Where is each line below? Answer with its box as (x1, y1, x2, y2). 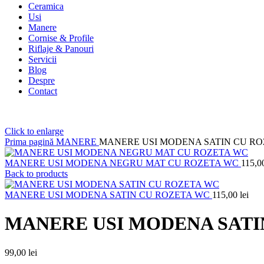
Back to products (5, 168, 68, 179)
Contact (28, 85, 57, 96)
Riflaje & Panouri (28, 43, 94, 54)
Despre (28, 75, 55, 85)
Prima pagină (5, 136, 56, 147)
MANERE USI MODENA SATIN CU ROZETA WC (5, 189, 212, 200)
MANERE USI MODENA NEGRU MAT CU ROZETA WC (5, 157, 241, 168)
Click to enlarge (5, 126, 64, 136)
